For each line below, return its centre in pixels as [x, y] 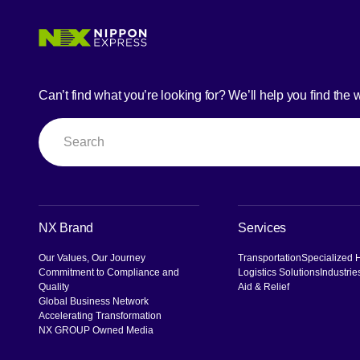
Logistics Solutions [279, 273]
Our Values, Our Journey [92, 258]
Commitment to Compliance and [109, 273]
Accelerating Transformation [100, 316]
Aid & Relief [264, 287]
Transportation [270, 258]
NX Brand [66, 228]
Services [262, 228]
